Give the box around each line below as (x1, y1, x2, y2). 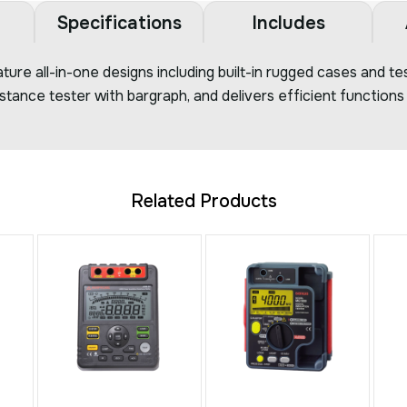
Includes (251, 11, 325, 35)
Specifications (56, 11, 182, 35)
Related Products (130, 190, 277, 213)
